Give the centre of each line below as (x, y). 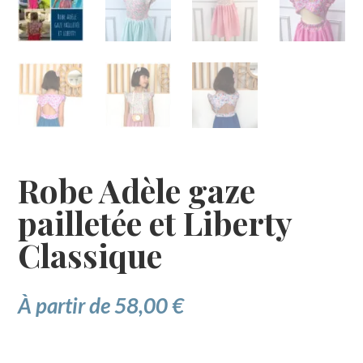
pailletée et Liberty (155, 222)
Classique (90, 254)
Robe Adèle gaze (137, 190)
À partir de (66, 305)
